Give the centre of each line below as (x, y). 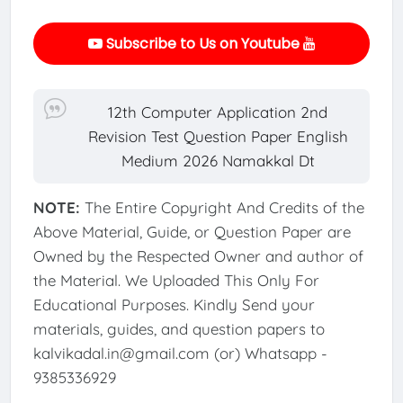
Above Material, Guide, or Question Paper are (192, 231)
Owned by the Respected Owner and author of (198, 255)
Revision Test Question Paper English (218, 136)
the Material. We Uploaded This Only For (176, 280)
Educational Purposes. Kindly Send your (174, 304)
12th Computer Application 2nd (218, 112)
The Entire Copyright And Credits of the (224, 207)
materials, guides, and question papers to (179, 328)
